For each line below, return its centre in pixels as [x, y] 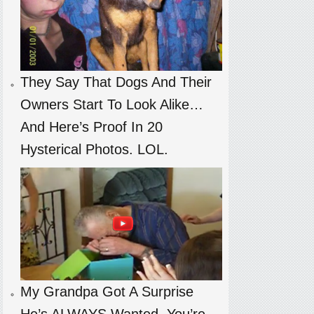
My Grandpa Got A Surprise [107, 291]
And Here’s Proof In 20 [91, 127]
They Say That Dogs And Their [116, 82]
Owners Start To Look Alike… [111, 105]
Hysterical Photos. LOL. [94, 150]
